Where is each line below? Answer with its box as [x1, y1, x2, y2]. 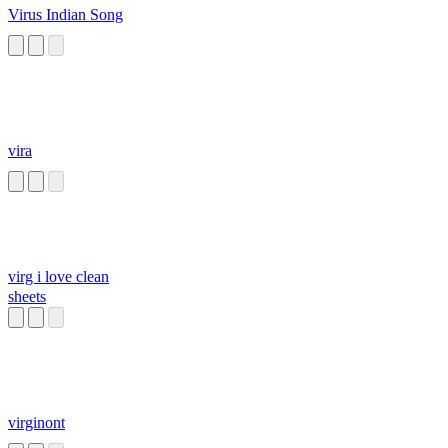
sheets [8, 288, 46, 306]
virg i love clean [8, 268, 109, 286]
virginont [8, 414, 65, 432]
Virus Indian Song [8, 6, 123, 24]
